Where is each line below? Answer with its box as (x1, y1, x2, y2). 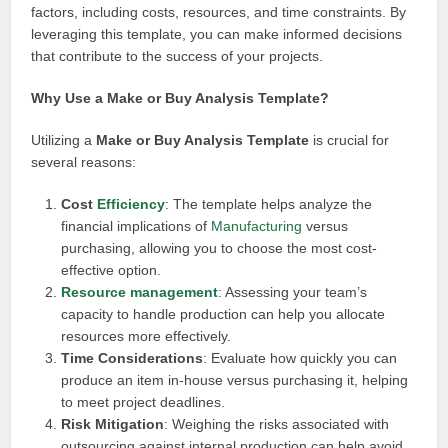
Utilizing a (31, 132, 97, 148)
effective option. (61, 262, 162, 278)
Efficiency (97, 196, 166, 212)
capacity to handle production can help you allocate (61, 306, 386, 322)
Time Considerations (61, 350, 204, 366)
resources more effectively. (61, 328, 232, 344)
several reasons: (31, 154, 137, 170)
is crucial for (309, 132, 390, 148)
